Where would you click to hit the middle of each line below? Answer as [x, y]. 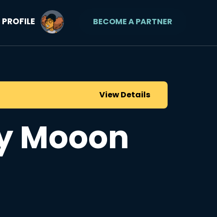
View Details [125, 95]
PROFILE [18, 22]
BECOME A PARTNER [133, 21]
